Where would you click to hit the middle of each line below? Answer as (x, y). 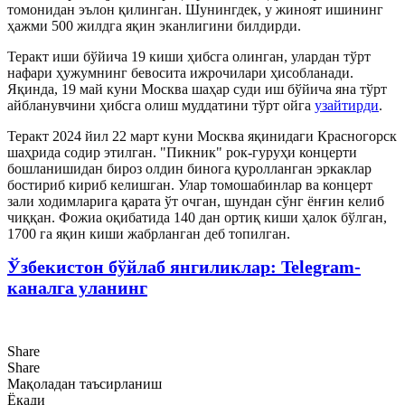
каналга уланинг (77, 287)
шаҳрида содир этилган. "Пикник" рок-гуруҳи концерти (182, 152)
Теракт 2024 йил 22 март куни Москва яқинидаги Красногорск (202, 136)
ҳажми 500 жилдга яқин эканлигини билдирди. (154, 25)
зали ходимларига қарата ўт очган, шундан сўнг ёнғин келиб (196, 201)
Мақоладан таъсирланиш (85, 383)
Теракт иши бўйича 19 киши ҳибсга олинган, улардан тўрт (189, 56)
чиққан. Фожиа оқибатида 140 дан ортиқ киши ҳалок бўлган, (197, 217)
